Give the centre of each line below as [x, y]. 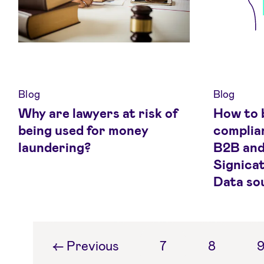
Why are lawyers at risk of [98, 113]
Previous [93, 245]
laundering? [55, 147]
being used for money [84, 130]
